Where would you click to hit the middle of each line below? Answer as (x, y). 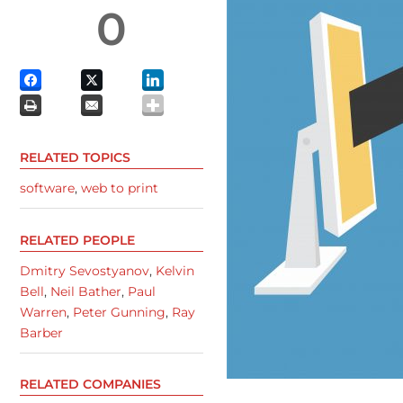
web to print (120, 188)
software (47, 188)
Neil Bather (86, 291)
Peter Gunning (119, 312)
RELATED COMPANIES (90, 384)
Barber (41, 332)
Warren (43, 312)
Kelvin (175, 270)
